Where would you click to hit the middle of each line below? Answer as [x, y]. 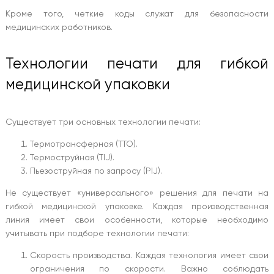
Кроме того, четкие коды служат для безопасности [137, 13]
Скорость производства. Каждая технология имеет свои [149, 255]
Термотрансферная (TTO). [83, 143]
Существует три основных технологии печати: [103, 121]
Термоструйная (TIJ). [72, 157]
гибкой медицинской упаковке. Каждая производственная [137, 206]
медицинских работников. [59, 27]
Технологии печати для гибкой [137, 64]
